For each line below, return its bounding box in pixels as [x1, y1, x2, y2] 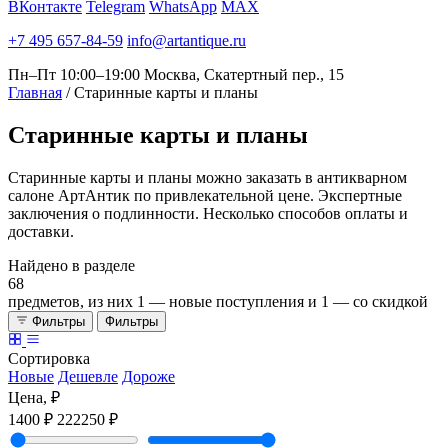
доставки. [8, 222, 74, 240]
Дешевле [58, 367, 118, 385]
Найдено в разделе [8, 256, 135, 274]
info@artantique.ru [127, 32, 246, 49]
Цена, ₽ [8, 388, 60, 406]
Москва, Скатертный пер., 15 [144, 66, 344, 83]
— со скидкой [329, 292, 428, 310]
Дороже [122, 367, 175, 385]
